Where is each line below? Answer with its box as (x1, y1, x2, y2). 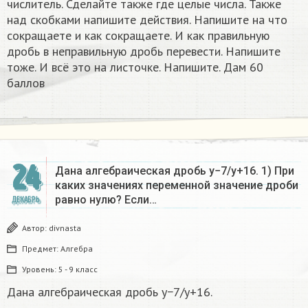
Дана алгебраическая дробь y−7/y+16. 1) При (55, 164, 294, 177)
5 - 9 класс (58, 263, 98, 274)
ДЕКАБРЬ (11, 194, 40, 205)
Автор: (22, 222, 49, 233)
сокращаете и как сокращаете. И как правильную (7, 27, 269, 43)
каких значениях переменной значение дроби (55, 178, 298, 192)
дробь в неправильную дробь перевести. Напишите (7, 43, 280, 59)
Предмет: (22, 243, 60, 254)
